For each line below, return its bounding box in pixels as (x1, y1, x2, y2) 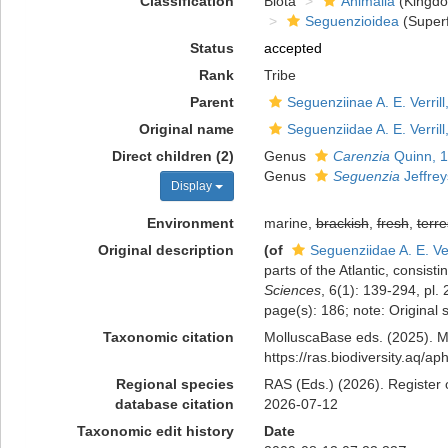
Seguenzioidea (304, 13, 399, 29)
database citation (114, 396, 234, 412)
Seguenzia (332, 168, 400, 184)
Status (189, 40, 234, 56)
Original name (138, 121, 234, 137)
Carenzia (332, 148, 390, 164)
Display (170, 179, 215, 193)
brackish (315, 215, 369, 231)
